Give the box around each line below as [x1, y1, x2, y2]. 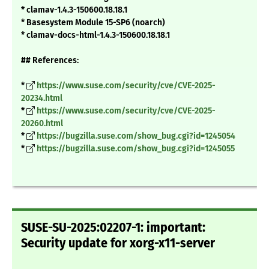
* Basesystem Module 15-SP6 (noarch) [21, 17, 165, 28]
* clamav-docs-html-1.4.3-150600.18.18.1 [21, 30, 170, 41]
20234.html [21, 93, 62, 104]
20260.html [21, 118, 63, 129]
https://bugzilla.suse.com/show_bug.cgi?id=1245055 [37, 144, 235, 154]
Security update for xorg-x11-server [21, 235, 215, 252]
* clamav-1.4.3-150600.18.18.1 [21, 5, 127, 16]
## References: [21, 55, 79, 66]
